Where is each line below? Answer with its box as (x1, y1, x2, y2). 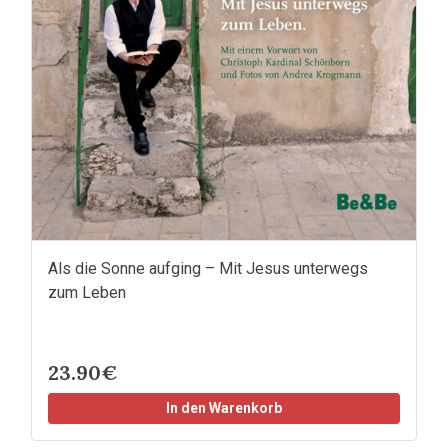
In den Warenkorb (166, 400, 282, 417)
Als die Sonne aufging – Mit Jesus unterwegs (48, 259, 368, 279)
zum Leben (48, 283, 126, 303)
